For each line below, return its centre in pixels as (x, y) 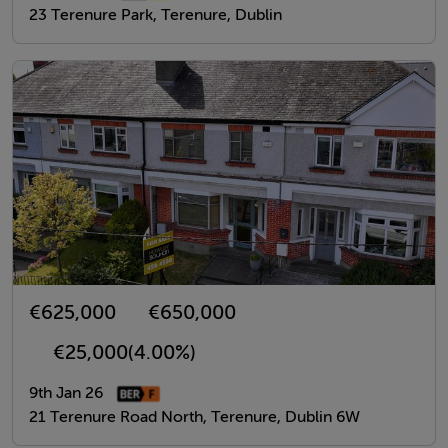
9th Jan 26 (66, 393)
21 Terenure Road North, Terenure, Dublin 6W (194, 417)
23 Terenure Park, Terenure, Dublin (155, 15)
